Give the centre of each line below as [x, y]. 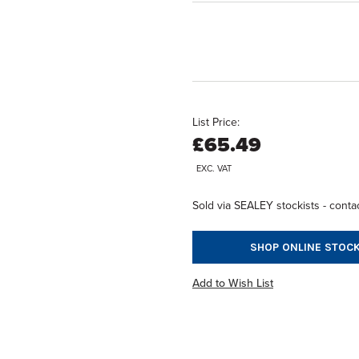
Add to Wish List [233, 283]
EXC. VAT [214, 169]
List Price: [216, 122]
